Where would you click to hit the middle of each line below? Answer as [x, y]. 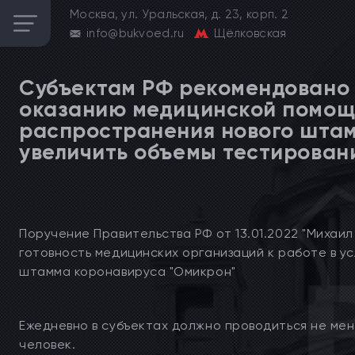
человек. [48, 344]
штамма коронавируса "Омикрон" [128, 271]
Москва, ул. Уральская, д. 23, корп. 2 [179, 14]
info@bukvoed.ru [136, 33]
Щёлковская [250, 33]
